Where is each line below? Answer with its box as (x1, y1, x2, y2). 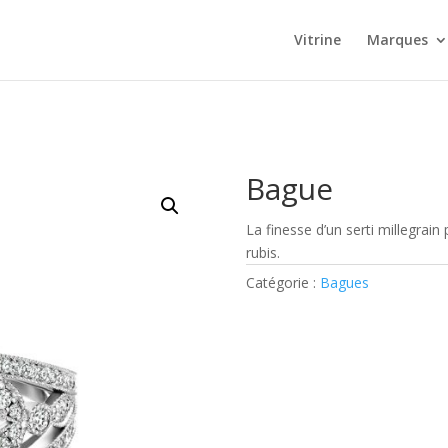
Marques (366, 30, 428, 49)
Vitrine (293, 30, 341, 49)
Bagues (319, 273, 369, 292)
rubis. (245, 243, 280, 262)
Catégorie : (245, 273, 320, 292)
